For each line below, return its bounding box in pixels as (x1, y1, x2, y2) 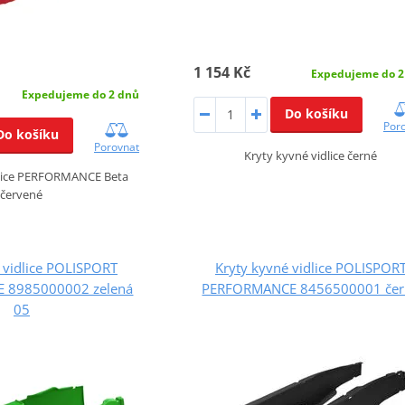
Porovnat (94, 138, 139, 155)
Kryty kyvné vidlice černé (244, 146, 378, 164)
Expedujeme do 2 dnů (22, 86, 139, 102)
